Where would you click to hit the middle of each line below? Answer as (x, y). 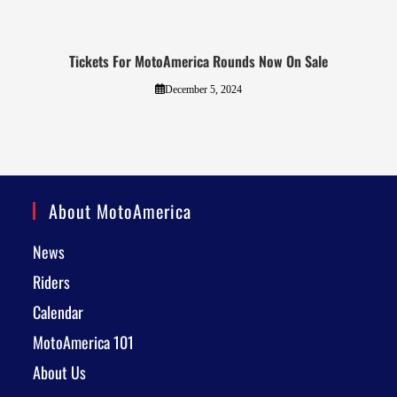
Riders (52, 282)
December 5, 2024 (203, 89)
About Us (60, 372)
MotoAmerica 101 (84, 342)
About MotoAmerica (121, 211)
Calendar (58, 312)
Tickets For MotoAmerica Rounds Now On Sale (198, 61)
